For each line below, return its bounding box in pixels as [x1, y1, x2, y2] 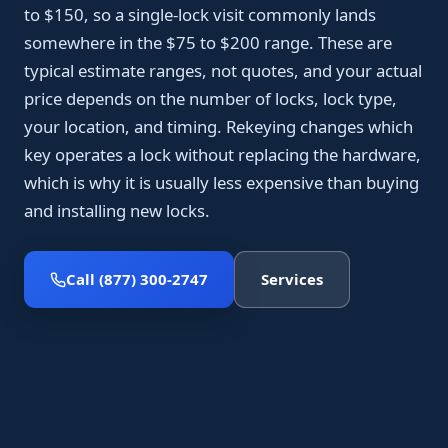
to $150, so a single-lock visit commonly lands [24, 3, 376, 26]
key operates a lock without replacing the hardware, [24, 143, 421, 166]
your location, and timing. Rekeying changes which [24, 115, 413, 138]
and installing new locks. [24, 199, 210, 222]
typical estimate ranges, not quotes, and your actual [24, 59, 422, 82]
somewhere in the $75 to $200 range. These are [24, 31, 392, 54]
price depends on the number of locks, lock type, [24, 87, 397, 110]
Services [261, 269, 323, 289]
